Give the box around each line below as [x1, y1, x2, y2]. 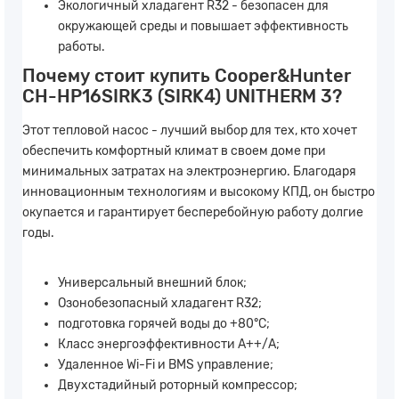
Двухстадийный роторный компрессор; [58, 377, 297, 393]
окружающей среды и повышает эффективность [58, 18, 348, 34]
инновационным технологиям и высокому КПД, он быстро [22, 183, 375, 199]
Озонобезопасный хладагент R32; [58, 295, 262, 311]
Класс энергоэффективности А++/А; [58, 336, 280, 352]
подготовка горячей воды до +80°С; [58, 315, 270, 331]
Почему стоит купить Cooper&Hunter [22, 65, 351, 86]
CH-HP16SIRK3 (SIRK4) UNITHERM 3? [22, 85, 342, 107]
